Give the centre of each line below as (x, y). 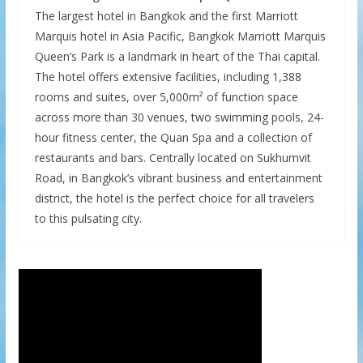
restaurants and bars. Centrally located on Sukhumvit (173, 157)
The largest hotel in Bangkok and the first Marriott (166, 15)
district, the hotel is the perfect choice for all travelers (174, 198)
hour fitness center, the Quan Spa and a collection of (173, 137)
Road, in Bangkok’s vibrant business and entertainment (178, 177)
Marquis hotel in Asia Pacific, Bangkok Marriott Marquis (180, 36)
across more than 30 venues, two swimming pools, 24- (179, 117)
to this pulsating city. (88, 218)
